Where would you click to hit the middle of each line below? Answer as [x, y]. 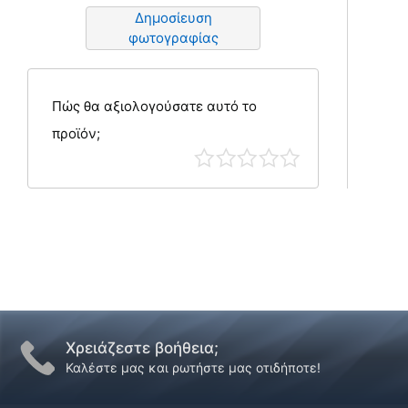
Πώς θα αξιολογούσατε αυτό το [154, 106]
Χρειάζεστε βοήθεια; [142, 347]
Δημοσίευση [173, 18]
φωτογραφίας [173, 38]
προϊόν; [76, 133]
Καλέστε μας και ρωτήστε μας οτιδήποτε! [193, 367]
